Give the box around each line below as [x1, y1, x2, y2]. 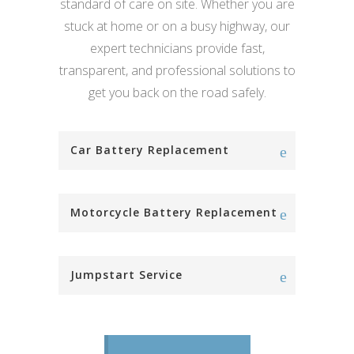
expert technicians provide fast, [89, 40, 265, 58]
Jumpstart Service [70, 267, 183, 283]
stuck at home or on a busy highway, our [64, 17, 290, 36]
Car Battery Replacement [70, 142, 229, 158]
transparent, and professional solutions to [58, 62, 296, 80]
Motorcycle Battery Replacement [70, 205, 277, 220]
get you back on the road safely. [88, 84, 266, 102]
